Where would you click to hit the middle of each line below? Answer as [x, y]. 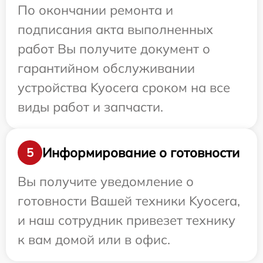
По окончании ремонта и [95, 10]
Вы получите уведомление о [106, 181]
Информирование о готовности [141, 152]
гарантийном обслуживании [106, 68]
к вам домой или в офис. [94, 240]
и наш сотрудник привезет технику [127, 220]
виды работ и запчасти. [90, 107]
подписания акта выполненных [115, 29]
